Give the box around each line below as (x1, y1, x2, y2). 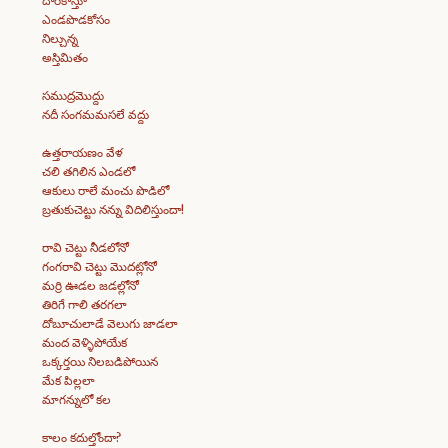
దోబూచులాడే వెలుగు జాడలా (42, 316, 178, 331)
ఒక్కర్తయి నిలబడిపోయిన (42, 354, 158, 369)
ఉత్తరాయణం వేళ (42, 145, 123, 160)
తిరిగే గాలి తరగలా (42, 297, 127, 312)
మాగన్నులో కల (42, 392, 111, 407)
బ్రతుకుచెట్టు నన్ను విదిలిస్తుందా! (42, 202, 184, 217)
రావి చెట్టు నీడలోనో (42, 240, 129, 255)
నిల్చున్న (42, 31, 78, 46)
